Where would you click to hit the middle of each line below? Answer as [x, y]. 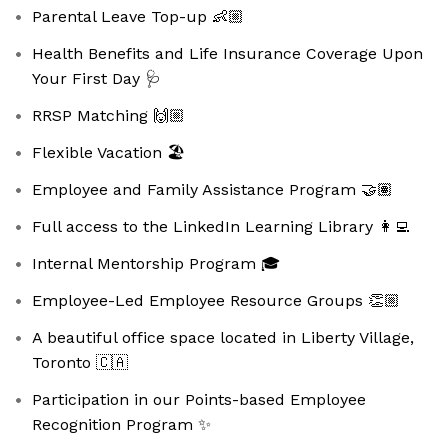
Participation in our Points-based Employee [199, 400]
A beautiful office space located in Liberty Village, [223, 338]
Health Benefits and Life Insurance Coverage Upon [227, 54]
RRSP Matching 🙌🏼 [108, 116]
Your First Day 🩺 [96, 79]
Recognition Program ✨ [121, 425]
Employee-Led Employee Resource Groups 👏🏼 [216, 301]
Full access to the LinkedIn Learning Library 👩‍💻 [221, 227]
